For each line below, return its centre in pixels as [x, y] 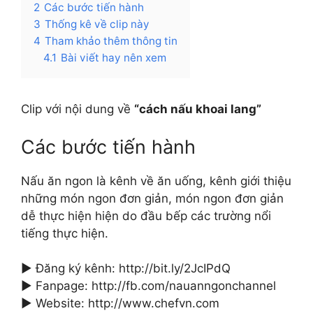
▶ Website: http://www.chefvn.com [120, 303]
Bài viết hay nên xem [114, 58]
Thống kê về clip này [97, 24]
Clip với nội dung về [78, 109]
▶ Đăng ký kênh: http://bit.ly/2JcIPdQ [126, 268]
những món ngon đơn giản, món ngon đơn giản [152, 198]
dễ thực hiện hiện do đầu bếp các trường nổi [146, 216]
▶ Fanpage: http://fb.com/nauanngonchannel [148, 286]
